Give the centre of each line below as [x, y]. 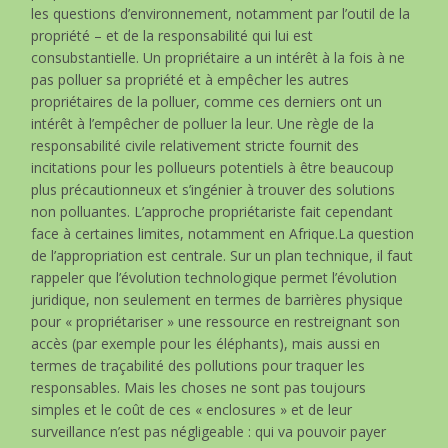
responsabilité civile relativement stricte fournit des [195, 145]
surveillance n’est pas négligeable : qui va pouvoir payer [209, 431]
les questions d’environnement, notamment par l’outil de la [221, 13]
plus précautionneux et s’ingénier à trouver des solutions [213, 189]
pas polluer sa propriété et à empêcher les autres [190, 79]
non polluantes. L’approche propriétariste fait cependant [212, 211]
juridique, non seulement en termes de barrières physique [217, 299]
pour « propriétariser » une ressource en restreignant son [216, 321]
